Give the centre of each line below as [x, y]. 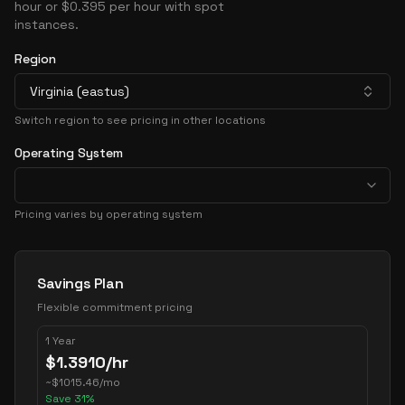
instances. [47, 24]
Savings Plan [80, 283]
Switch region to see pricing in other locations [140, 120]
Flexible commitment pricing [115, 307]
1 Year [61, 341]
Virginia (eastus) [80, 91]
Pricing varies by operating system [108, 214]
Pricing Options [67, 260]
